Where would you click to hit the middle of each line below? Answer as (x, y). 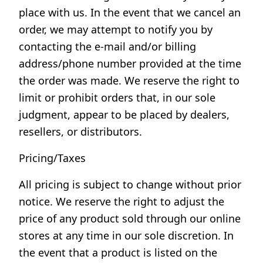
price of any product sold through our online (130, 218)
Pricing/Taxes (52, 158)
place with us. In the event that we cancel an (130, 12)
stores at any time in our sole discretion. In (126, 235)
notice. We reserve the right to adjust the (122, 201)
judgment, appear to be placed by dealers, (124, 114)
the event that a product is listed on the (118, 252)
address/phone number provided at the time (130, 63)
